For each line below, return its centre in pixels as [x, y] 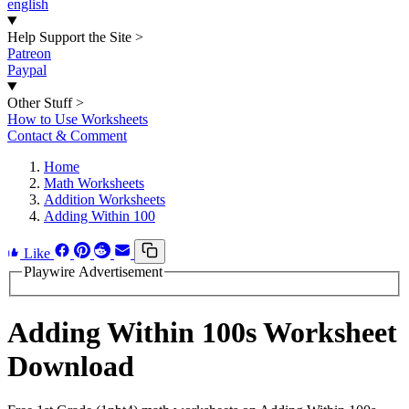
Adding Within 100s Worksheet [202, 333]
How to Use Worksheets [78, 119]
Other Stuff [40, 103]
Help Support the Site [69, 37]
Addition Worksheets [105, 199]
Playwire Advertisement [93, 272]
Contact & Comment [67, 136]
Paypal [27, 70]
